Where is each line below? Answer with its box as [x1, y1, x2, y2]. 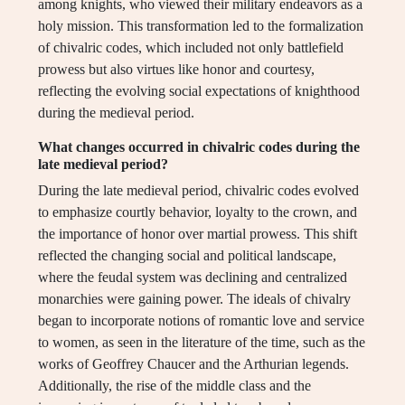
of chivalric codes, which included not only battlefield [38, 40, 344, 56]
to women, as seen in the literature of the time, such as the [38, 334, 365, 351]
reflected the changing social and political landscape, [38, 248, 336, 264]
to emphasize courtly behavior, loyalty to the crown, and [38, 204, 357, 221]
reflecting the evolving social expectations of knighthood [38, 83, 360, 99]
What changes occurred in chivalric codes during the [38, 139, 360, 155]
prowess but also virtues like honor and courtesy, [38, 61, 315, 78]
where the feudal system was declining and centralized [38, 269, 347, 286]
